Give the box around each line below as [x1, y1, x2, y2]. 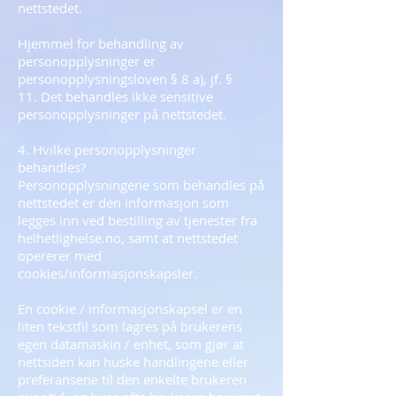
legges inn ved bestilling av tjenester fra [18, 211, 257, 229]
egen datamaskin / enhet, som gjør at [18, 335, 244, 353]
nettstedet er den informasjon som [18, 194, 229, 211]
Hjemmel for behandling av [18, 34, 184, 52]
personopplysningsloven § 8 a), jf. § [18, 70, 232, 88]
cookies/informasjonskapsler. [18, 264, 197, 282]
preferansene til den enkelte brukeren [18, 370, 247, 388]
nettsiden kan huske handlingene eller [18, 353, 248, 370]
